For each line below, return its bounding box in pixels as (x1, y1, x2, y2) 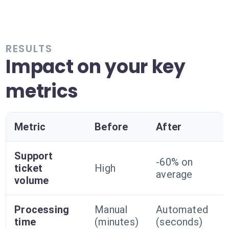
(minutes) (95, 216, 139, 228)
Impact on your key (6, 54, 186, 80)
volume (14, 174, 49, 187)
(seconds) (156, 216, 203, 228)
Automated (156, 203, 209, 216)
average (156, 168, 193, 180)
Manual (95, 203, 128, 216)
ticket (14, 162, 43, 174)
